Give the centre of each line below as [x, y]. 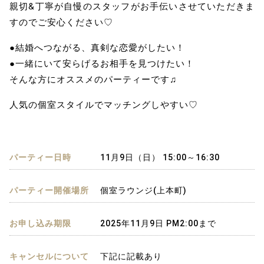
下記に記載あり [131, 257]
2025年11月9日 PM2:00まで [158, 224]
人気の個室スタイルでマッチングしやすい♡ [104, 105]
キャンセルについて [49, 257]
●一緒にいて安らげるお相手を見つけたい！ [102, 64]
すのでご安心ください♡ [61, 23]
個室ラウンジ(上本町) [143, 191]
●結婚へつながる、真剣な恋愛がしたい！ [97, 48]
